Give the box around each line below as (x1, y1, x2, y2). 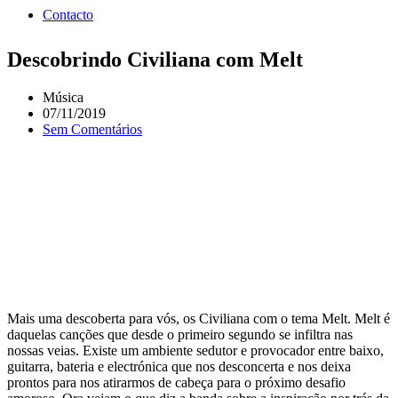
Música (43, 90, 84, 106)
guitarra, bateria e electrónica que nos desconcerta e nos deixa (7, 358, 351, 374)
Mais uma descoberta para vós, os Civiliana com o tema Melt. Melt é (7, 310, 390, 326)
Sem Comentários (43, 122, 142, 138)
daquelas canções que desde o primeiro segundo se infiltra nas (7, 326, 353, 342)
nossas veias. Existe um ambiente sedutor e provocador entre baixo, (7, 342, 384, 358)
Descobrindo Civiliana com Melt (7, 48, 303, 72)
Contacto (43, 6, 93, 22)
